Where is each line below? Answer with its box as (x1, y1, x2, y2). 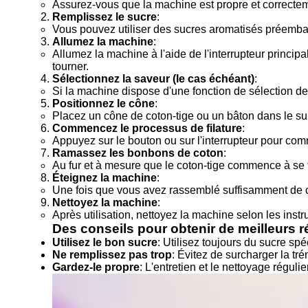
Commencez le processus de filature (52, 122, 242, 134)
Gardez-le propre (52, 261, 140, 273)
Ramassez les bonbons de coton (52, 147, 223, 159)
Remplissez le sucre (52, 11, 157, 23)
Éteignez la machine (52, 172, 157, 184)
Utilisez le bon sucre (52, 236, 157, 248)
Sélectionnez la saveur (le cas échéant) (52, 73, 254, 85)
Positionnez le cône (52, 98, 155, 109)
